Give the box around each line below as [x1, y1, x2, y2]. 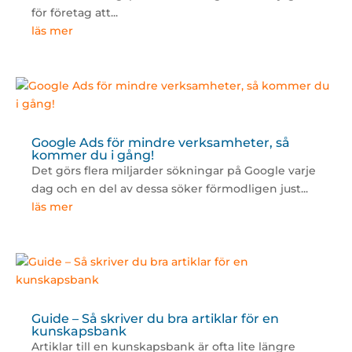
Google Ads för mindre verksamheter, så [31, 135, 290, 151]
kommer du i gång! [31, 148, 154, 163]
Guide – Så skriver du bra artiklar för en [31, 311, 279, 327]
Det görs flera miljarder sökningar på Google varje [31, 163, 316, 178]
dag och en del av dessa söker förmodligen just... [31, 181, 308, 196]
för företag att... [31, 5, 118, 20]
